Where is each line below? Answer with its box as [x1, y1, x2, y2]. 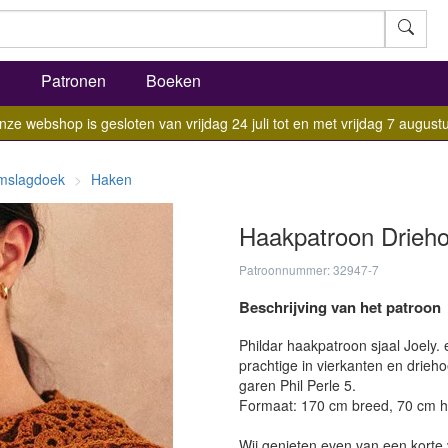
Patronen [41, 69, 106, 92]
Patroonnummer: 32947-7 [239, 261, 379, 278]
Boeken [146, 69, 201, 92]
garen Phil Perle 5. [239, 375, 356, 395]
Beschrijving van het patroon [239, 296, 441, 318]
